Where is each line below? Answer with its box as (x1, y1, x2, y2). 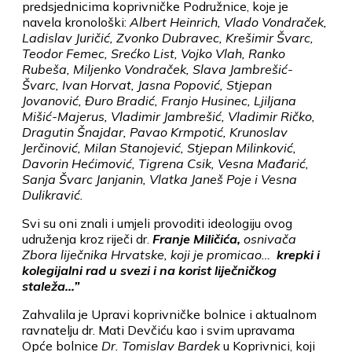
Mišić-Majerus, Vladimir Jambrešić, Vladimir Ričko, (22, 108, 315, 124)
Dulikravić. (22, 186, 83, 203)
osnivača (240, 230, 296, 247)
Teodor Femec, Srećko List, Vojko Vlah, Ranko (22, 45, 285, 61)
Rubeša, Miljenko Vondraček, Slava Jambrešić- (22, 60, 293, 77)
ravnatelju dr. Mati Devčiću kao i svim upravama (22, 321, 295, 338)
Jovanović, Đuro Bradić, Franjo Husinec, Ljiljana (22, 92, 296, 108)
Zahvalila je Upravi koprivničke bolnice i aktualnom (22, 306, 317, 322)
